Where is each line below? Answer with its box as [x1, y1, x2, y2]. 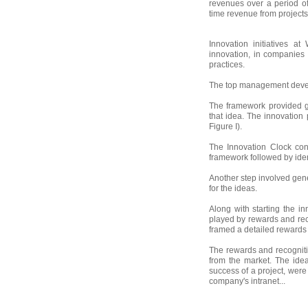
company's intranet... [209, 276, 285, 286]
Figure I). [209, 121, 242, 131]
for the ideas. [209, 183, 257, 193]
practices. [209, 59, 245, 69]
